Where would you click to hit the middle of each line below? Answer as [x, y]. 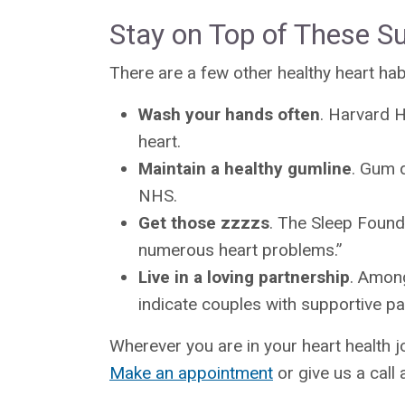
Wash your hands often [229, 114]
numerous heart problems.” [240, 250]
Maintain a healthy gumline [245, 168]
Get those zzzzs [204, 222]
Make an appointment [191, 372]
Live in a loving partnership [244, 277]
